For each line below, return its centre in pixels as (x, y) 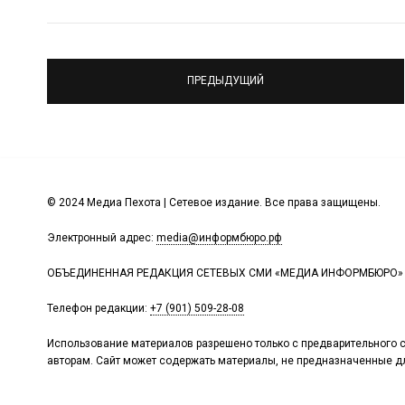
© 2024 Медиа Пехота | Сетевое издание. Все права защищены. (214, 202)
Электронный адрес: (102, 237)
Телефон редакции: (99, 308)
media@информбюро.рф (219, 237)
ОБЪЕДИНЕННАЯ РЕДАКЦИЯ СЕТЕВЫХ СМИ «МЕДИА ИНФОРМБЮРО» (225, 273)
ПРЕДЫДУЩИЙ (226, 81)
